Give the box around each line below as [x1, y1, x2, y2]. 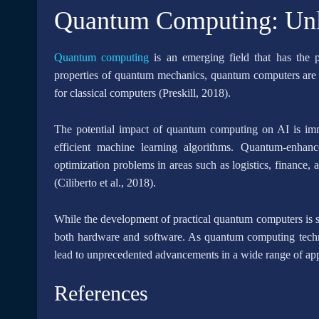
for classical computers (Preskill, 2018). [54, 87, 231, 99]
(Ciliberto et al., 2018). [54, 177, 156, 189]
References [54, 281, 148, 305]
